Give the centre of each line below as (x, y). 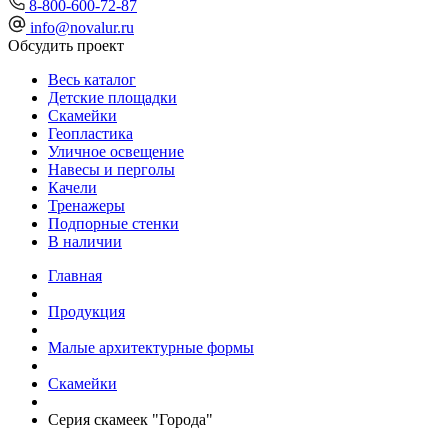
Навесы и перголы (111, 169)
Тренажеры (86, 205)
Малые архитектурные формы (151, 347)
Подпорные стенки (113, 223)
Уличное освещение (116, 151)
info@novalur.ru (82, 27)
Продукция (86, 311)
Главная (75, 275)
